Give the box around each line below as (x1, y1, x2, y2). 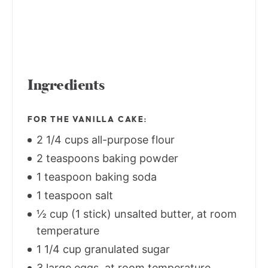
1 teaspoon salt (33, 188, 113, 202)
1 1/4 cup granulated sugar (33, 242, 170, 255)
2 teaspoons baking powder (33, 151, 178, 165)
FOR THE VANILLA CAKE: (28, 114, 147, 124)
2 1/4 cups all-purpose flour (33, 133, 175, 146)
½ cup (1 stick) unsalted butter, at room (33, 207, 237, 220)
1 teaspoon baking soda (33, 170, 157, 183)
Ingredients (28, 75, 105, 95)
